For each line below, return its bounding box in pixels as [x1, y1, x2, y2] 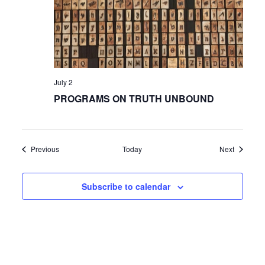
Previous [31, 144, 60, 154]
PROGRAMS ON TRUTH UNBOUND [54, 92, 215, 106]
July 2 [54, 77, 73, 88]
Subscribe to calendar [82, 180, 170, 193]
